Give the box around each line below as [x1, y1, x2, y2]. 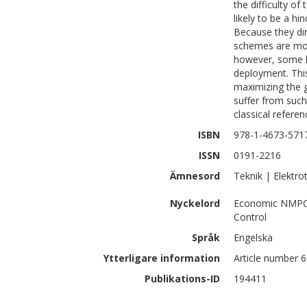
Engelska [234, 231, 273, 244]
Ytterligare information [103, 251, 220, 265]
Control [234, 210, 267, 223]
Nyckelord [170, 197, 220, 210]
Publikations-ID [145, 272, 220, 285]
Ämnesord [170, 169, 220, 182]
